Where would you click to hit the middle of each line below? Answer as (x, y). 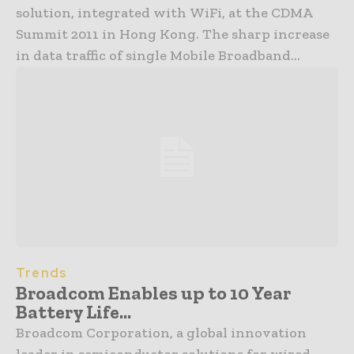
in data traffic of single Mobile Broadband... (158, 56)
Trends (42, 273)
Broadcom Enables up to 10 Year (153, 292)
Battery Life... (73, 311)
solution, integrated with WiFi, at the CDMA (164, 13)
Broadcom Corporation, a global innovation (161, 332)
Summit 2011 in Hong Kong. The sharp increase (109, 34)
